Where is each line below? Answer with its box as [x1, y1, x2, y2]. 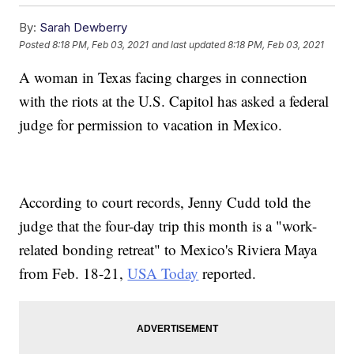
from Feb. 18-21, [19, 263, 128, 284]
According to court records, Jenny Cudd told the [19, 192, 311, 213]
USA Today [127, 263, 199, 284]
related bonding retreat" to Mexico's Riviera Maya [19, 239, 318, 260]
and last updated [152, 38, 226, 51]
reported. [198, 263, 257, 284]
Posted [19, 38, 53, 51]
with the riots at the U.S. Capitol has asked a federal [19, 91, 330, 111]
